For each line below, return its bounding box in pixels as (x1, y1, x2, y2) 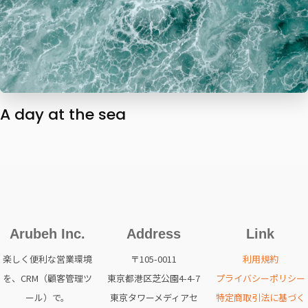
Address (126, 225, 181, 241)
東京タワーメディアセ (109, 290, 198, 304)
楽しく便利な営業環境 (3, 252, 93, 265)
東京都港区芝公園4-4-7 (107, 271, 201, 285)
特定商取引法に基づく (215, 290, 305, 304)
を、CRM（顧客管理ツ (3, 271, 93, 285)
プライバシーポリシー (215, 271, 305, 285)
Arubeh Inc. (10, 225, 86, 241)
